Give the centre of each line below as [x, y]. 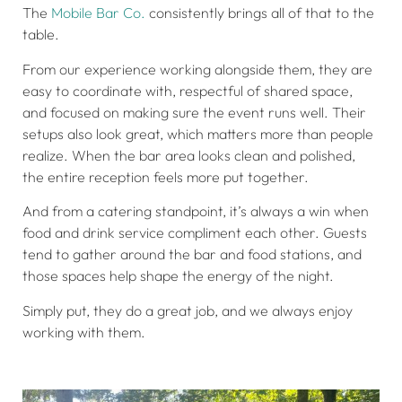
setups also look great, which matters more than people [198, 133]
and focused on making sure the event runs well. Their [194, 112]
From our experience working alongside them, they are [197, 69]
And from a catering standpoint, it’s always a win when [196, 211]
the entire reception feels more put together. [166, 176]
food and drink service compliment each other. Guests [195, 233]
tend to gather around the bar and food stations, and [192, 254]
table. [41, 35]
